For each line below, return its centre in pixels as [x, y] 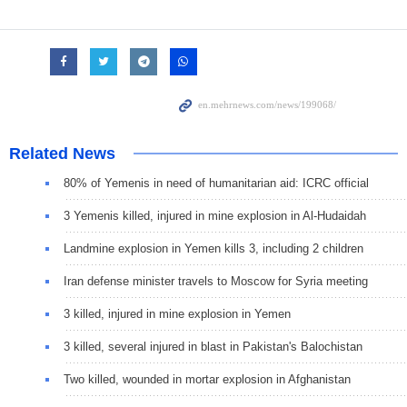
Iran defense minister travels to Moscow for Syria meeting [216, 282]
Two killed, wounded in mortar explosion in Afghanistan [207, 380]
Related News [62, 154]
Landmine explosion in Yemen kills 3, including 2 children [213, 249]
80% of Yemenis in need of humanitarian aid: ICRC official [216, 184]
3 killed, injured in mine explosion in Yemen [177, 314]
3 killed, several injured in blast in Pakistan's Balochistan [213, 347]
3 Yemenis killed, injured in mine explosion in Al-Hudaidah [215, 216]
